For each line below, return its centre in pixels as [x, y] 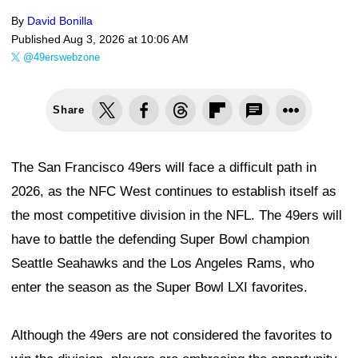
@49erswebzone [62, 57]
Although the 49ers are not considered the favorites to [171, 335]
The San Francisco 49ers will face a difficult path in [164, 167]
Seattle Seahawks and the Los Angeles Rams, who [163, 263]
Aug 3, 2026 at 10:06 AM [126, 39]
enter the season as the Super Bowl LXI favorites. [159, 287]
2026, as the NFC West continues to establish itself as [174, 191]
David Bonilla [60, 20]
